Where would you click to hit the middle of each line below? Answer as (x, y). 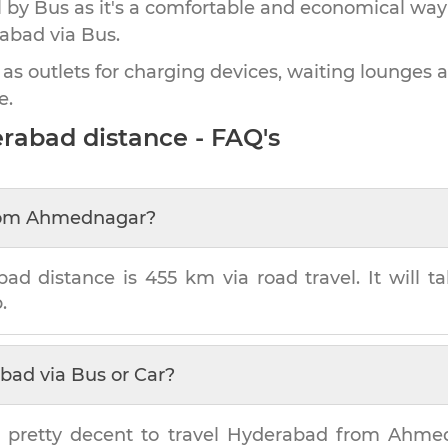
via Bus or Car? (105, 374)
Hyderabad (277, 434)
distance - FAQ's (178, 137)
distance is (88, 277)
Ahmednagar (86, 217)
